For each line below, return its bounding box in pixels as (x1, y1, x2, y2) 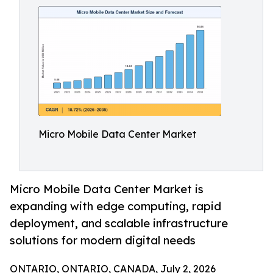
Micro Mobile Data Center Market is (10, 182, 204, 196)
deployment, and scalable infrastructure (10, 216, 228, 230)
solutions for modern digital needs (10, 233, 196, 247)
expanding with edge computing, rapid (10, 199, 221, 213)
